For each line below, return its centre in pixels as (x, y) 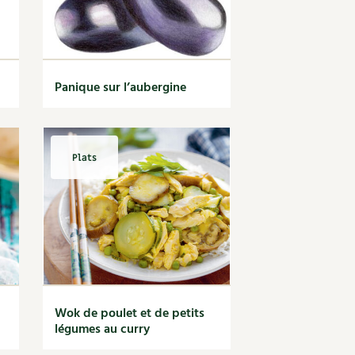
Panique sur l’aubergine (121, 88)
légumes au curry (103, 330)
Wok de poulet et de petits (130, 314)
